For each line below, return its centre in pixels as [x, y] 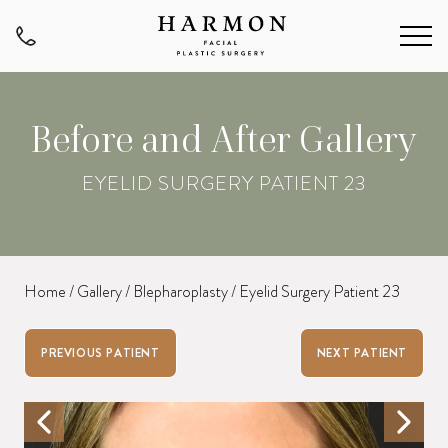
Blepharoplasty [180, 292]
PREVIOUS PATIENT [100, 353]
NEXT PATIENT [361, 353]
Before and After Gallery [224, 140]
